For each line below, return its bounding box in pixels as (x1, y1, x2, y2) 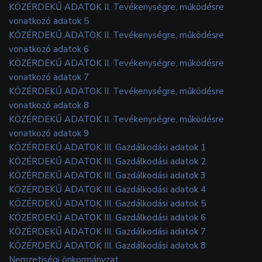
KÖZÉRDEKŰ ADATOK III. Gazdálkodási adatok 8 (9, 239, 206, 251)
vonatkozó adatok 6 (9, 43, 89, 55)
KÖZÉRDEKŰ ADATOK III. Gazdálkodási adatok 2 (9, 155, 206, 167)
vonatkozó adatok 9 (9, 127, 89, 139)
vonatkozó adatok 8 (9, 99, 89, 111)
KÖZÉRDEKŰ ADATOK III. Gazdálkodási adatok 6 (9, 211, 206, 223)
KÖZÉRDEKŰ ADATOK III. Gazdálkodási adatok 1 (9, 141, 206, 153)
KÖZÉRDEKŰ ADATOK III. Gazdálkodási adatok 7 (9, 225, 206, 237)
